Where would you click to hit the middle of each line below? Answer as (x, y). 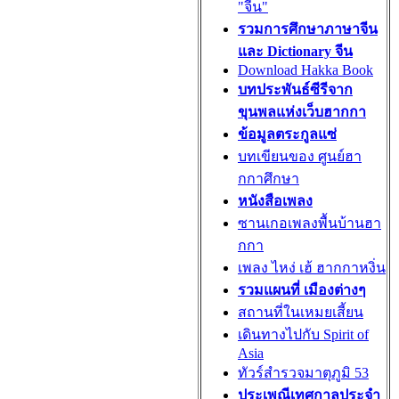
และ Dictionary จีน (295, 51)
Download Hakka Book (305, 70)
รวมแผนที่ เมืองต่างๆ (302, 290)
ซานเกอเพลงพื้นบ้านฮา (309, 223)
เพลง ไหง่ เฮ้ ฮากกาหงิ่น (312, 268)
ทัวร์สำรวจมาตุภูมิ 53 (303, 373)
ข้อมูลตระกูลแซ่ (287, 134)
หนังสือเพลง (275, 201)
